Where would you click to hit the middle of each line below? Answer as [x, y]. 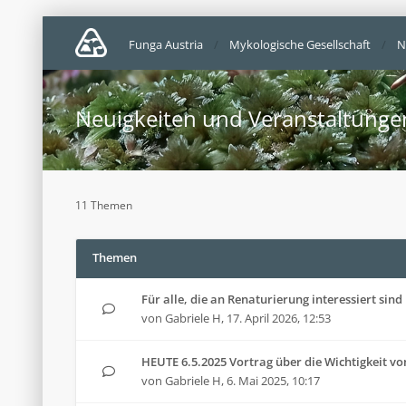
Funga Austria [166, 44]
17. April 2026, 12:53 [279, 318]
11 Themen [104, 205]
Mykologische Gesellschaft [300, 44]
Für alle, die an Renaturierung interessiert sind [272, 299]
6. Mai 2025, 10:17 [273, 381]
